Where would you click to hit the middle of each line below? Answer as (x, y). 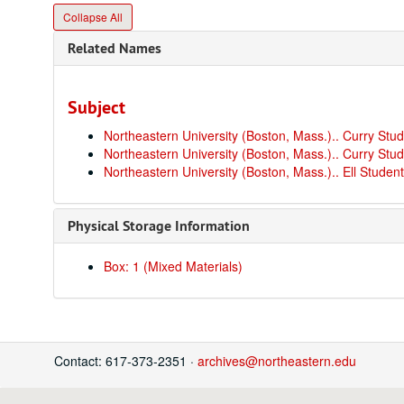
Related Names (115, 48)
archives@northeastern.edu (277, 361)
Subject (96, 107)
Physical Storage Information (159, 226)
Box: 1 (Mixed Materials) (173, 266)
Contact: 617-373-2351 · (126, 361)
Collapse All (93, 17)
